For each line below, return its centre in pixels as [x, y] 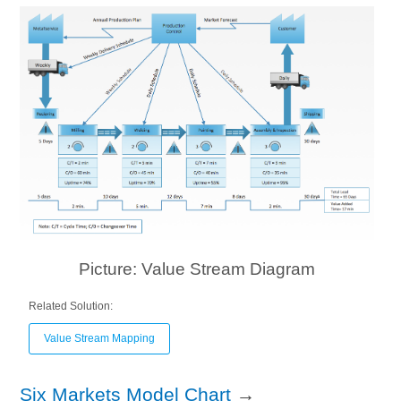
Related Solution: [71, 307]
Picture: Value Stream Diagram [196, 269]
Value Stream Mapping [100, 339]
